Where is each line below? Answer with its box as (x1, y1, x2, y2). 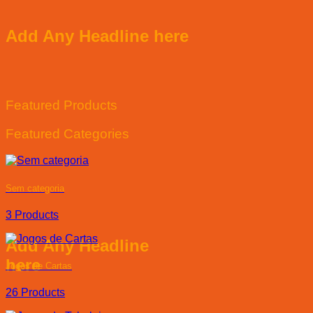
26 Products (6, 286, 65, 299)
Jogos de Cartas (6, 260, 72, 271)
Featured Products (6, 98, 117, 112)
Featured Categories (6, 126, 129, 141)
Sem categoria (6, 182, 64, 194)
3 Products (6, 208, 59, 221)
